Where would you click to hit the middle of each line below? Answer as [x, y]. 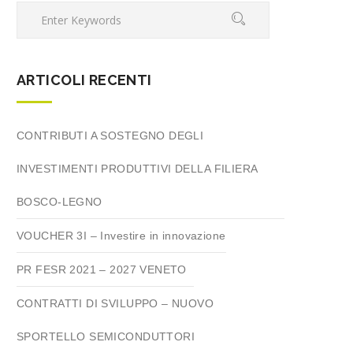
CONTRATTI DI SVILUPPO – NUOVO [115, 303]
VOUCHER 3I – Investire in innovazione [121, 236]
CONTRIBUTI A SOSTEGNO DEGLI [110, 136]
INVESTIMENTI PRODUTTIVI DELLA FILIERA [137, 169]
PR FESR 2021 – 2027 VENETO [105, 269]
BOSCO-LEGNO [59, 202]
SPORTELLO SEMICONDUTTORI [106, 336]
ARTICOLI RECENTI [84, 80]
